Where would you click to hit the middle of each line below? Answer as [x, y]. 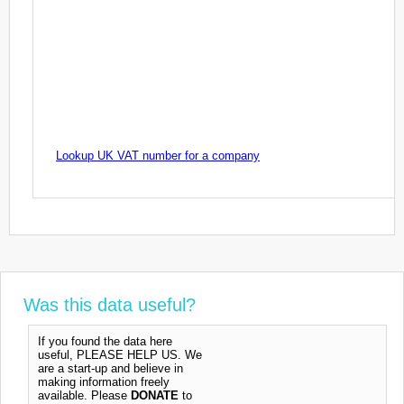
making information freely [104, 381]
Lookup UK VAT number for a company [158, 156]
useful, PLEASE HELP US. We [120, 354]
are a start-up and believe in [110, 368]
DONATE [155, 395]
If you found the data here [105, 341]
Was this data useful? [110, 304]
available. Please [84, 395]
